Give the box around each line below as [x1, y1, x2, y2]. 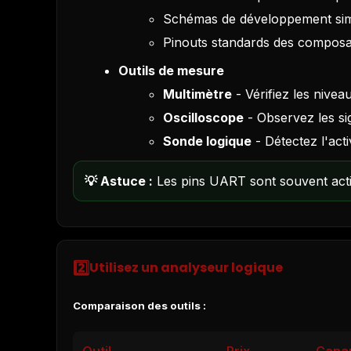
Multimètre [163, 85, 233, 102]
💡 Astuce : [85, 172, 153, 189]
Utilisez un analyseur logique [89, 259, 283, 277]
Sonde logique [163, 132, 252, 149]
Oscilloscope [163, 109, 244, 125]
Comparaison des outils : [73, 299, 206, 313]
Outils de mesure [118, 62, 224, 78]
